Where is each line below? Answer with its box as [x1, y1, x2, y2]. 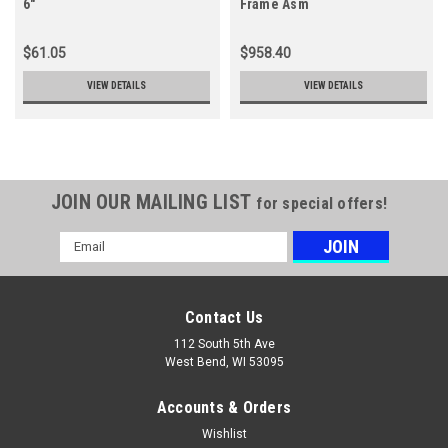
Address [59, 253, 113, 270]
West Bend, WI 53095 [164, 354, 284, 369]
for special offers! [256, 193, 388, 213]
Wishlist [201, 426, 247, 441]
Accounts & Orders [156, 397, 292, 417]
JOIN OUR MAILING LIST [50, 189, 257, 214]
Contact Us [184, 307, 264, 327]
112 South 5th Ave [173, 336, 275, 351]
